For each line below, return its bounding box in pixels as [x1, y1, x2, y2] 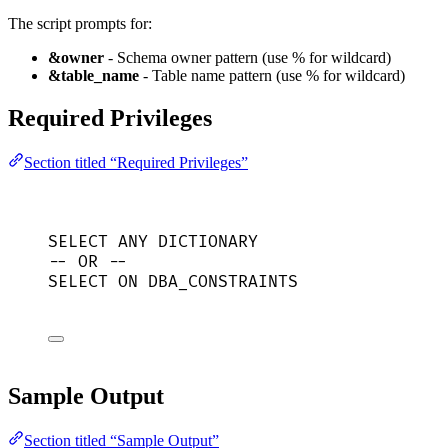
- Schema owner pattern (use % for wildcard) [104, 48, 391, 66]
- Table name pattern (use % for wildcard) [139, 66, 405, 84]
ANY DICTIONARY [108, 231, 258, 252]
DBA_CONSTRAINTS [138, 271, 298, 292]
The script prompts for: [8, 14, 152, 32]
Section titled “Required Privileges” [24, 153, 248, 171]
